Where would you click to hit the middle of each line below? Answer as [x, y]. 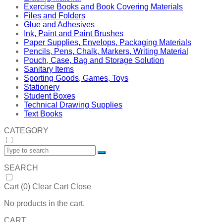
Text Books [43, 114]
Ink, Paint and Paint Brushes [74, 34]
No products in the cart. [44, 204]
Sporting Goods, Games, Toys [76, 78]
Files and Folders [55, 16]
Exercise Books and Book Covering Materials [103, 7]
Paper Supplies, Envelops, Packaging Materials [108, 43]
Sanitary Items [49, 69]
